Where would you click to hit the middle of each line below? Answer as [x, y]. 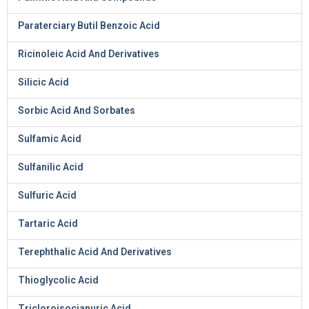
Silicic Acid [43, 82]
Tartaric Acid [48, 223]
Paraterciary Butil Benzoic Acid [89, 26]
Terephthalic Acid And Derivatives [95, 252]
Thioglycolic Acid [58, 280]
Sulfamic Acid [50, 139]
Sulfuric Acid [47, 195]
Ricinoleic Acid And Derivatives [89, 54]
